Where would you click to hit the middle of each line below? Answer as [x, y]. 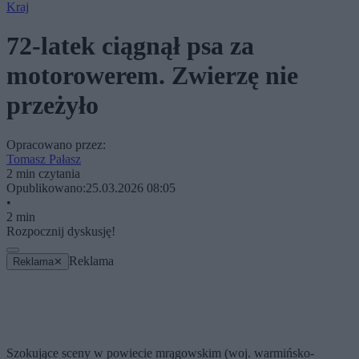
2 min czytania [43, 173]
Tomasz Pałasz [44, 159]
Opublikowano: [46, 188]
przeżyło [52, 105]
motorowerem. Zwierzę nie [152, 76]
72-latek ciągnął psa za [130, 46]
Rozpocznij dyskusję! [61, 231]
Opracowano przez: [56, 144]
